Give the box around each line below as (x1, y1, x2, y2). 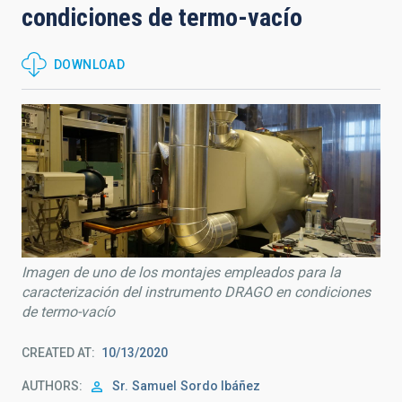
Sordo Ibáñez (180, 379, 260, 394)
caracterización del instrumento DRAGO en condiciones (22, 284, 371, 301)
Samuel (132, 379, 177, 394)
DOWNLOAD (54, 57, 126, 72)
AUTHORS (22, 379, 79, 394)
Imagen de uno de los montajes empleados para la (22, 264, 341, 282)
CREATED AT (22, 345, 92, 361)
